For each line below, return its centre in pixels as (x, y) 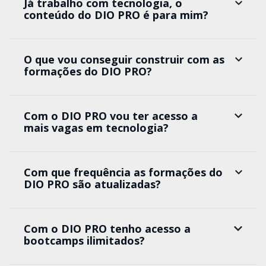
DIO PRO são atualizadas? (92, 184)
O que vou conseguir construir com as (124, 60)
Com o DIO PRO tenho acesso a (107, 229)
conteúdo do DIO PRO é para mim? (116, 15)
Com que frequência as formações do (123, 172)
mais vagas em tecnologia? (96, 128)
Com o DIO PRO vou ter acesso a (111, 116)
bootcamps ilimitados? (84, 241)
